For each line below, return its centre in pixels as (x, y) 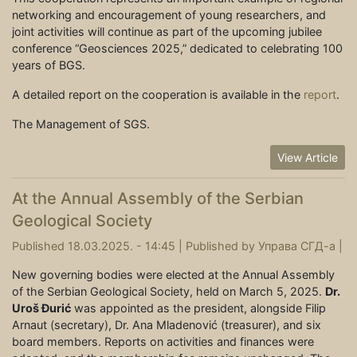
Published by (222, 246)
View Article (308, 158)
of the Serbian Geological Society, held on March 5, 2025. (169, 292)
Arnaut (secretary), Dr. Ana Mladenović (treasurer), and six (167, 325)
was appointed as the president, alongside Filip (198, 308)
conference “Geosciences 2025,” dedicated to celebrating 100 (177, 49)
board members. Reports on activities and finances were (163, 342)
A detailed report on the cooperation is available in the (158, 95)
